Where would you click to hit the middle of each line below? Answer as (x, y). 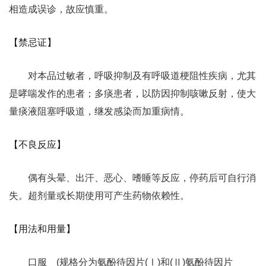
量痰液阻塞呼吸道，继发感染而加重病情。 (99, 111)
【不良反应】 (37, 145)
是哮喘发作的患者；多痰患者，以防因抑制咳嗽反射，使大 (132, 94)
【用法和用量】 (42, 229)
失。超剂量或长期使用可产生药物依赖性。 (99, 196)
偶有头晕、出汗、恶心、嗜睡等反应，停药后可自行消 (142, 178)
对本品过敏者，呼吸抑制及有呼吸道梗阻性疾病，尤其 (142, 76)
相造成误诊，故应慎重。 (61, 9)
